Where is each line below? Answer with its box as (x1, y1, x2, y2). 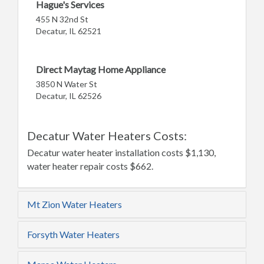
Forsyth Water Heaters (27, 228, 120, 240)
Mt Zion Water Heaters (27, 198, 122, 210)
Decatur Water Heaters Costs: (27, 128, 187, 143)
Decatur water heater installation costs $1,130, (27, 146, 216, 158)
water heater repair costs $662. (27, 160, 153, 171)
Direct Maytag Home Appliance (36, 63, 166, 75)
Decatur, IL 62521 (36, 25, 101, 36)
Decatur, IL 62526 (36, 90, 101, 101)
